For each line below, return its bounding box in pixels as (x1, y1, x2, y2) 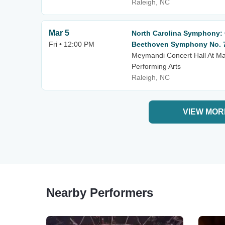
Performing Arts (132, 62, 181, 70)
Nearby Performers (46, 186, 153, 199)
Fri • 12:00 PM (49, 40, 94, 48)
